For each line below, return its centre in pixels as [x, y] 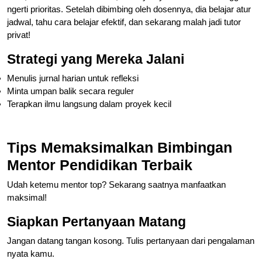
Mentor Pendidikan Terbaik [100, 165]
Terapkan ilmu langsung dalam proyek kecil [89, 104]
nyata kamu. [31, 253]
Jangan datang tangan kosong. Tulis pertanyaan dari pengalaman [131, 240]
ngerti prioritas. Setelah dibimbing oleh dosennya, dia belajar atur [129, 9]
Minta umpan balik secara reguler [70, 91]
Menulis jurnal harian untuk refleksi [73, 78]
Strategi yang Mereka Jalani [96, 59]
